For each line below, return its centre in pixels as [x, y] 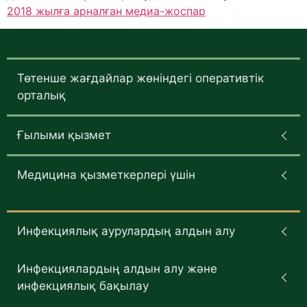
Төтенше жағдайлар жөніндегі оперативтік [140, 78]
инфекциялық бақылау [83, 286]
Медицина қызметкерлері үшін [106, 175]
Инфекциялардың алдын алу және [117, 269]
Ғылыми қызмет [64, 135]
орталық [41, 96]
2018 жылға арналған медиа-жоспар [106, 11]
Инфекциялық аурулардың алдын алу [126, 231]
